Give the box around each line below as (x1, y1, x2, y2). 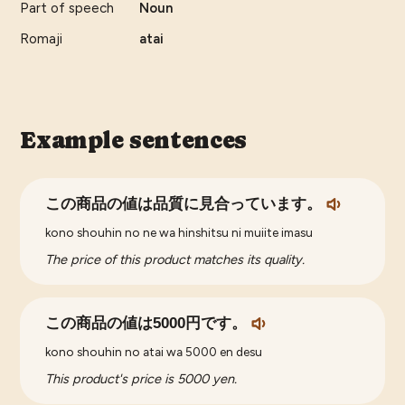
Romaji (20, 31, 63, 48)
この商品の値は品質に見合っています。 (45, 195, 323, 213)
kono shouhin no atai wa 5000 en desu (45, 344, 263, 360)
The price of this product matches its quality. (45, 251, 306, 268)
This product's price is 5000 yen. (45, 371, 238, 388)
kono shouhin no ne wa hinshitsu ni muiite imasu (45, 225, 314, 240)
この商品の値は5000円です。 (45, 315, 248, 333)
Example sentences (20, 127, 247, 155)
